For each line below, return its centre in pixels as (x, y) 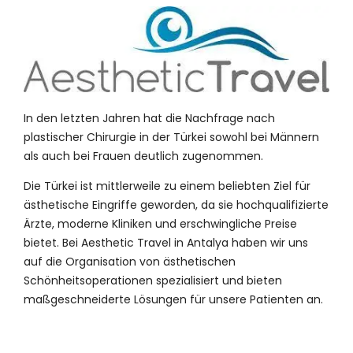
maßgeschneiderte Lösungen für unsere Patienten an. (173, 299)
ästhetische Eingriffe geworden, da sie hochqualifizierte (176, 204)
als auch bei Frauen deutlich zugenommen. (143, 156)
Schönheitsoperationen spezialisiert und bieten (153, 280)
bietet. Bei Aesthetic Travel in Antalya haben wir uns (166, 242)
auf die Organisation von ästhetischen (130, 261)
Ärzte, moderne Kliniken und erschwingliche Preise (160, 223)
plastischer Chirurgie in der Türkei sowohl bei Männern (171, 137)
